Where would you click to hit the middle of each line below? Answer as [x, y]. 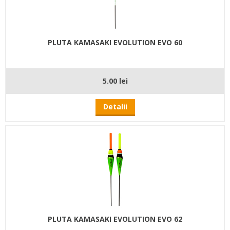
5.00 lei [115, 81]
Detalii [115, 106]
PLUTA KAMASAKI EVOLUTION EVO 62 [115, 219]
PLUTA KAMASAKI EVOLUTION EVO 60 [115, 42]
